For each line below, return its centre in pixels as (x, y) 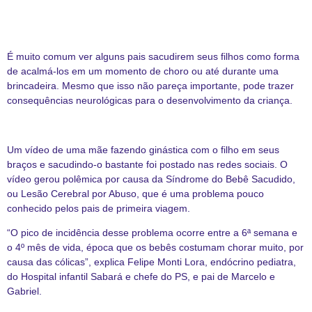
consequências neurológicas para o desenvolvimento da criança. (150, 100)
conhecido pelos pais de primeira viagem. (99, 208)
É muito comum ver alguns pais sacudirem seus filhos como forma (153, 56)
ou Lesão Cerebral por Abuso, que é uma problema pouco (135, 193)
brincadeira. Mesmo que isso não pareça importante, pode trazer (150, 85)
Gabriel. (24, 291)
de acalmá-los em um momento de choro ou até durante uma (143, 71)
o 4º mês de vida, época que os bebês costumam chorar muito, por (155, 248)
